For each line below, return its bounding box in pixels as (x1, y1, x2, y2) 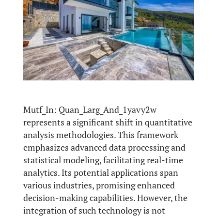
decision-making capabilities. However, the (23, 192, 187, 203)
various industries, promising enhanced (23, 179, 175, 191)
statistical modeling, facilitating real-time (23, 154, 183, 166)
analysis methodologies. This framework (23, 129, 178, 140)
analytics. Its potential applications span (23, 167, 178, 178)
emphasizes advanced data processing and (23, 141, 186, 153)
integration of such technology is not (23, 204, 165, 216)
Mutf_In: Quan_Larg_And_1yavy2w (23, 104, 156, 115)
